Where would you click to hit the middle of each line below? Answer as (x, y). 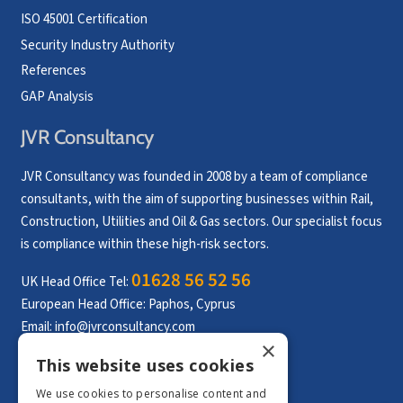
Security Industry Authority (97, 45)
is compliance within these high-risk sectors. (144, 245)
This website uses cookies (145, 365)
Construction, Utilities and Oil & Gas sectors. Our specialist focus (201, 222)
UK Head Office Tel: (76, 282)
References (53, 71)
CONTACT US (101, 390)
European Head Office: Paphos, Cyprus (128, 305)
